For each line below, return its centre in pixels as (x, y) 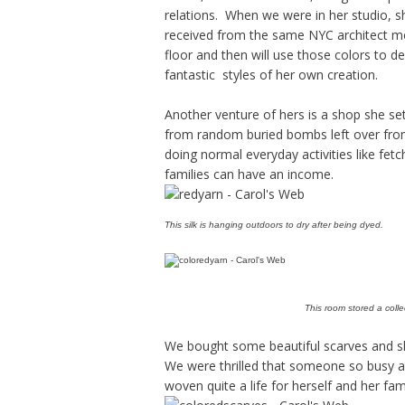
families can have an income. (251, 174)
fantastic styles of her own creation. (271, 75)
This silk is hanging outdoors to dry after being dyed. (274, 225)
